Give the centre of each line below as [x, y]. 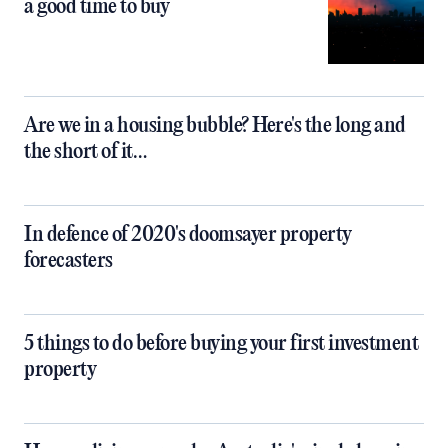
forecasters [68, 261]
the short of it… [85, 152]
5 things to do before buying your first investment [221, 344]
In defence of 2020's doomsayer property [188, 235]
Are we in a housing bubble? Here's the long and [215, 126]
